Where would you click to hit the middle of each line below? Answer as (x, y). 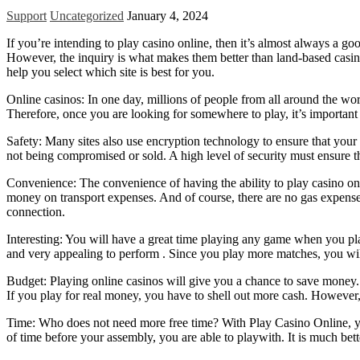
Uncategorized (87, 16)
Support (27, 16)
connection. (36, 212)
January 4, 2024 (168, 16)
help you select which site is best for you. (110, 72)
